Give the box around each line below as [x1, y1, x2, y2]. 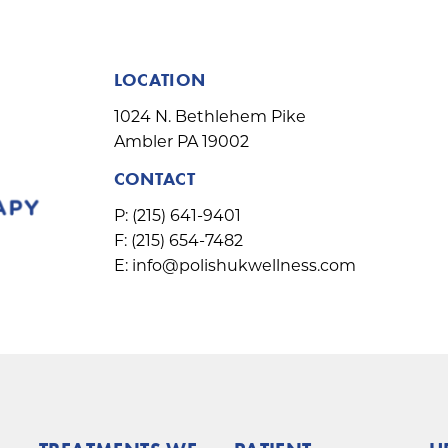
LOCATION [113, 68, 206, 92]
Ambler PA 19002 [113, 132, 249, 152]
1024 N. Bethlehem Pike [113, 107, 306, 127]
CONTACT [113, 167, 196, 191]
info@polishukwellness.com [131, 256, 356, 276]
